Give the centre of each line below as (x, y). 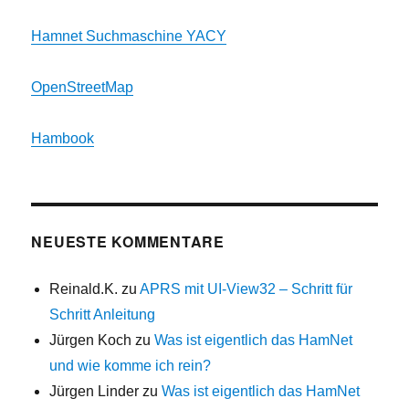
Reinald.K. (84, 289)
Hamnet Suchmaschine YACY (129, 37)
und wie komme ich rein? (131, 366)
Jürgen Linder (94, 392)
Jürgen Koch (91, 341)
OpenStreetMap (83, 88)
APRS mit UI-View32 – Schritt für (246, 289)
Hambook (63, 139)
